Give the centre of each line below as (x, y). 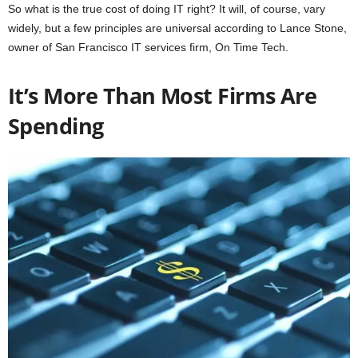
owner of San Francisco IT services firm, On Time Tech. (148, 47)
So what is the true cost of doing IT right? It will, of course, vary (167, 8)
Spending (56, 125)
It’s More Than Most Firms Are (163, 95)
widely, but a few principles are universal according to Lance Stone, (177, 28)
